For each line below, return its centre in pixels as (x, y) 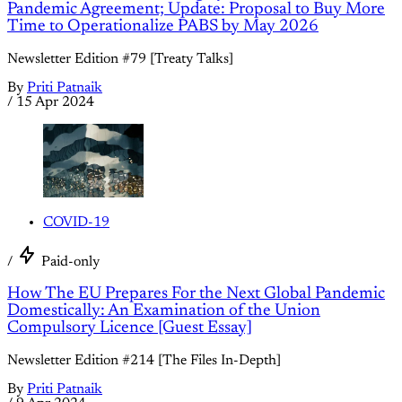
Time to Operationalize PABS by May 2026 (163, 26)
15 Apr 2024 (55, 102)
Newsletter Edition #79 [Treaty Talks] (120, 59)
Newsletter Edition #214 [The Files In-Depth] (144, 361)
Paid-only (70, 262)
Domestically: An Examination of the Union (164, 311)
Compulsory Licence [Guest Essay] (130, 328)
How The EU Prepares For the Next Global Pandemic (196, 294)
